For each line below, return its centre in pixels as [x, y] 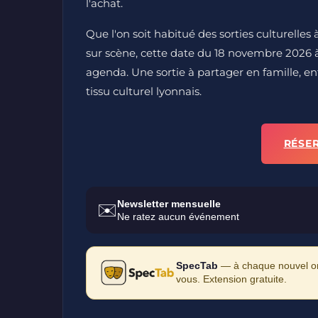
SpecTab [197, 265]
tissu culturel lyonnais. [144, 91]
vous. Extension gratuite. [231, 279]
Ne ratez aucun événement [178, 216]
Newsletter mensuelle [169, 203]
